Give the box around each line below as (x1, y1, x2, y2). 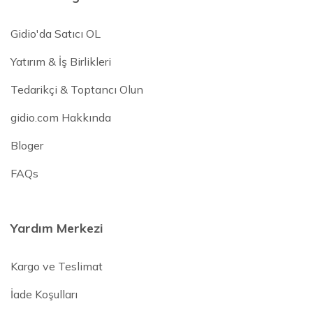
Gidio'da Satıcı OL (10, 27, 101, 41)
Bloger (10, 138, 43, 153)
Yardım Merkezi (10, 220, 103, 237)
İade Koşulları (10, 287, 78, 302)
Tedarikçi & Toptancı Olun (10, 82, 143, 97)
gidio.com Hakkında (10, 110, 111, 125)
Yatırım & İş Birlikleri (10, 54, 111, 69)
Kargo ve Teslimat (10, 259, 103, 274)
